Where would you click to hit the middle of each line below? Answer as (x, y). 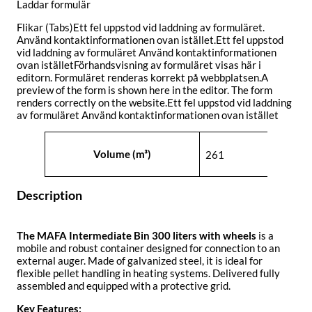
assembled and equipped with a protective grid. (124, 285)
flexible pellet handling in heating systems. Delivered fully (148, 273)
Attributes (75, 143)
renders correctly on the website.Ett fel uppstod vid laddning (154, 103)
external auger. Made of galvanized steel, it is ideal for (140, 260)
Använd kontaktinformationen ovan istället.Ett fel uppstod (150, 40)
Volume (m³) (122, 154)
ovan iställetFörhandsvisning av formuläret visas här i (139, 65)
